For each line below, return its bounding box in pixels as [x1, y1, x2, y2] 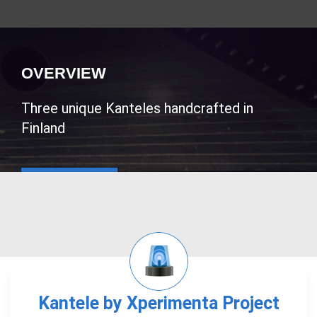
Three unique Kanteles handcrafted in [21, 99, 253, 117]
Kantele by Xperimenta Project [38, 292, 279, 313]
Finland [21, 119, 65, 137]
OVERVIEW [21, 64, 106, 82]
